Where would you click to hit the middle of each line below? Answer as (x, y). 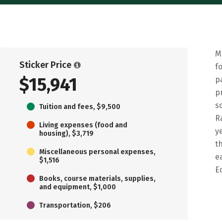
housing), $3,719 (66, 133)
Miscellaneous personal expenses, (97, 152)
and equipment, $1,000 (78, 187)
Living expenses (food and (83, 125)
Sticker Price (45, 65)
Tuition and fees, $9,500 (80, 107)
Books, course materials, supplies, (97, 178)
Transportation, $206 (75, 205)
